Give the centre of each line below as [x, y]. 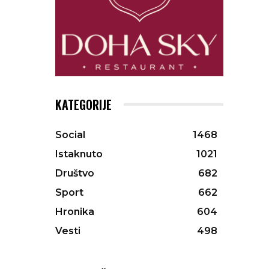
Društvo [75, 174]
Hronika [75, 212]
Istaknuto [79, 154]
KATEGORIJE [83, 105]
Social [70, 135]
